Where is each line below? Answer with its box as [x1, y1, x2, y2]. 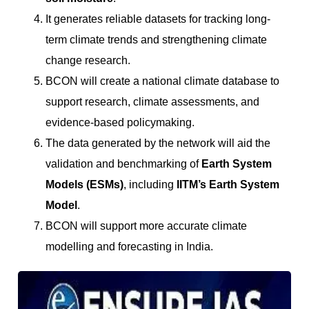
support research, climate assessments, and [46, 95, 259, 108]
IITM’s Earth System [177, 178, 279, 190]
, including [123, 178, 177, 190]
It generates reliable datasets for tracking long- [46, 12, 270, 25]
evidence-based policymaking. [46, 116, 195, 128]
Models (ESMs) [46, 178, 123, 190]
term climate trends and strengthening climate [46, 33, 267, 46]
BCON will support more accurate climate [46, 219, 247, 232]
